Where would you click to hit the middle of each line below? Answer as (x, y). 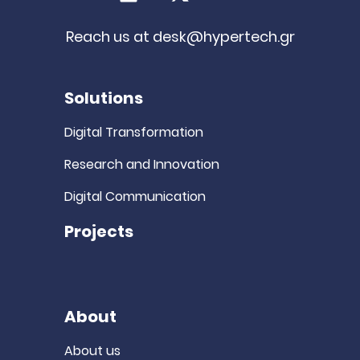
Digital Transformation (133, 133)
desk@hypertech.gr (223, 37)
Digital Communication (135, 197)
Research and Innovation (141, 165)
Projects (98, 232)
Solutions (103, 98)
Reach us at (107, 37)
